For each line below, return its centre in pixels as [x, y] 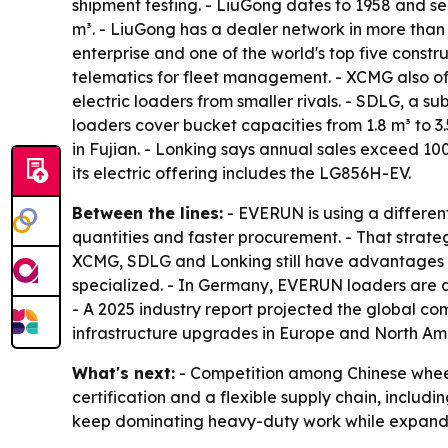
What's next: [123, 373]
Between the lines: [147, 213]
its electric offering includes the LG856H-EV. [241, 173]
